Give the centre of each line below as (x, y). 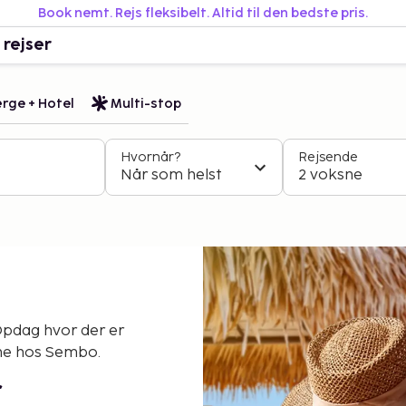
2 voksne (330, 175)
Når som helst (171, 175)
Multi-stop (146, 103)
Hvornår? (150, 157)
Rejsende (328, 157)
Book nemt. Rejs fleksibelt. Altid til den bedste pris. (203, 13)
